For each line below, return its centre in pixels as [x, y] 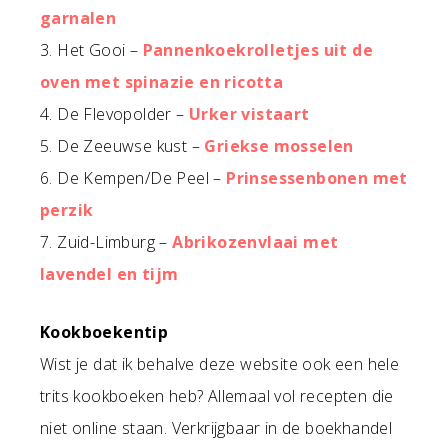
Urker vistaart [249, 114]
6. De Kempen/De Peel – [133, 178]
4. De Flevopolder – [114, 114]
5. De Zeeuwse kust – [122, 146]
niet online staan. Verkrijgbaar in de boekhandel [216, 428]
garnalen [78, 18]
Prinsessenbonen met [317, 178]
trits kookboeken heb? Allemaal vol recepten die [217, 396]
